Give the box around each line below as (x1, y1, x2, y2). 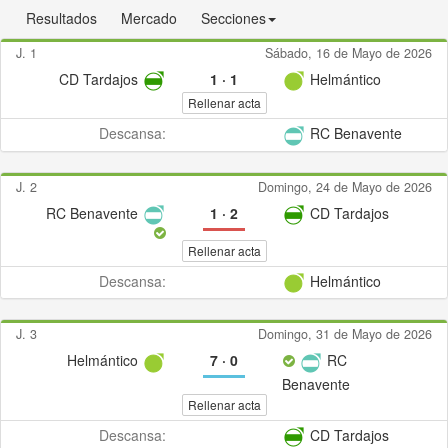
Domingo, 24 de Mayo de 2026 (258, 177, 432, 196)
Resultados (26, 8, 97, 28)
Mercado (121, 8, 177, 28)
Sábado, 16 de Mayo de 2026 (265, 44, 432, 62)
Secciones (201, 8, 266, 28)
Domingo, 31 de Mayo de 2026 (258, 325, 432, 344)
